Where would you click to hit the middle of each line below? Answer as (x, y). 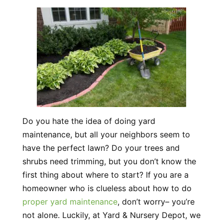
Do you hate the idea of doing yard (89, 121)
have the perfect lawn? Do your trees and (101, 148)
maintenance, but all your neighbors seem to (106, 134)
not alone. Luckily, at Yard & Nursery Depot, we (111, 215)
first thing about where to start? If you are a (105, 175)
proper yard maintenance (70, 202)
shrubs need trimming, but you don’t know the (109, 161)
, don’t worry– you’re (156, 202)
